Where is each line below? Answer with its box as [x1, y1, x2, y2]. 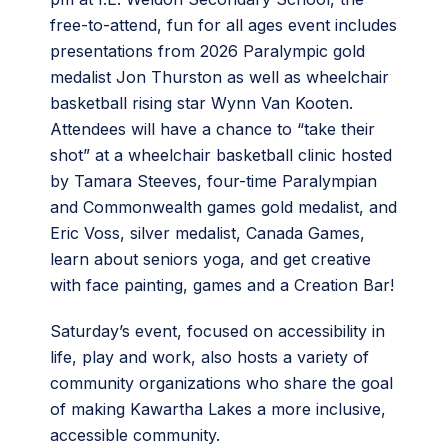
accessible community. [50, 425, 220, 446]
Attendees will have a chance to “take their [50, 119, 375, 140]
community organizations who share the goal [50, 373, 393, 394]
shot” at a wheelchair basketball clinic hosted [50, 145, 392, 166]
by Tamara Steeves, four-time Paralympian [50, 171, 377, 192]
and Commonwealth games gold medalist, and [50, 197, 397, 218]
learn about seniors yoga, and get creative [50, 249, 371, 270]
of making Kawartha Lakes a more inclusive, [50, 399, 386, 420]
